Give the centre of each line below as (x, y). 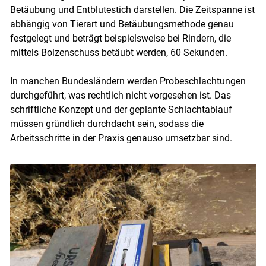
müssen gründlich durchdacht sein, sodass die (107, 124)
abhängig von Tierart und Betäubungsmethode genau (122, 24)
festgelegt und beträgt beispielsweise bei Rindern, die (120, 39)
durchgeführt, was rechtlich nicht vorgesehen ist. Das (120, 96)
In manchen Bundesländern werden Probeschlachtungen (128, 81)
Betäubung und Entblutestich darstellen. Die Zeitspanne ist (132, 10)
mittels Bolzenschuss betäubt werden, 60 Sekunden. (120, 53)
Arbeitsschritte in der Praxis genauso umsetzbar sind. (122, 138)
